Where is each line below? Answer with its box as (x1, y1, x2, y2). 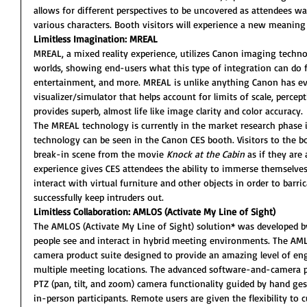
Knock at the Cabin (167, 148, 245, 160)
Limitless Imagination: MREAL (34, 33, 158, 45)
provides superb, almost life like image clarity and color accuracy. (34, 105, 303, 116)
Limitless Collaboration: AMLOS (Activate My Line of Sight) (34, 206, 275, 217)
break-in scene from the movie (34, 148, 167, 160)
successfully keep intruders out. (34, 191, 164, 203)
